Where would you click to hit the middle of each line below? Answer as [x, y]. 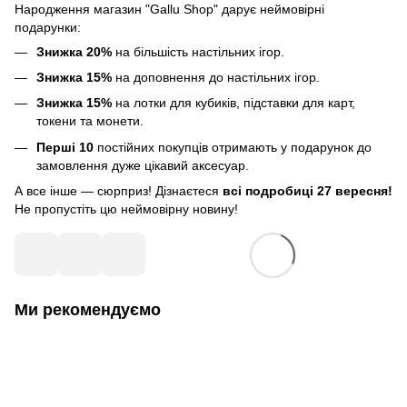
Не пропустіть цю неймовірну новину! [126, 209]
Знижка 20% [74, 51]
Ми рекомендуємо [88, 310]
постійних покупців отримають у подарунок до [234, 147]
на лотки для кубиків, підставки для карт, [233, 103]
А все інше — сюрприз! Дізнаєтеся [119, 191]
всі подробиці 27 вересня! [308, 191]
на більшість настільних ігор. [198, 51]
